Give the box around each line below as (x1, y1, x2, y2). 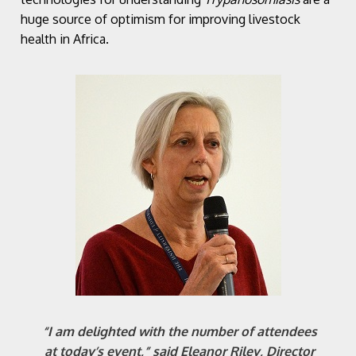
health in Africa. (21, 30, 109, 47)
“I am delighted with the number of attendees (42, 323, 317, 339)
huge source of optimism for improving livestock (21, 10, 300, 27)
